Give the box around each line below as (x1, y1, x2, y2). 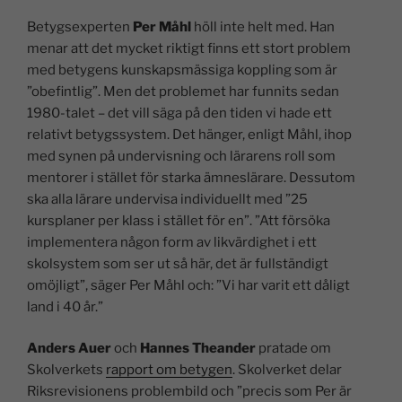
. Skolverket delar (232, 362, 342, 379)
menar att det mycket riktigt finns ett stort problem (27, 39, 351, 57)
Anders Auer (27, 340, 111, 357)
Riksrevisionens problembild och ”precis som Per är (27, 383, 352, 400)
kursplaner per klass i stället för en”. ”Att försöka (27, 212, 330, 229)
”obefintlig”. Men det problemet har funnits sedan (27, 83, 339, 100)
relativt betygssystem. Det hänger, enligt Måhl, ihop (27, 126, 352, 143)
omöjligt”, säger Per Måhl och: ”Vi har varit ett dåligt (27, 276, 350, 293)
